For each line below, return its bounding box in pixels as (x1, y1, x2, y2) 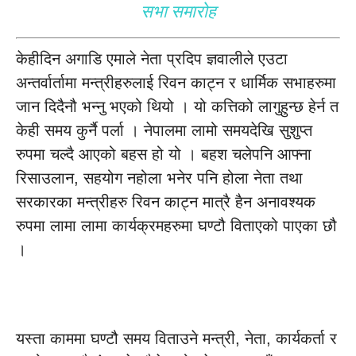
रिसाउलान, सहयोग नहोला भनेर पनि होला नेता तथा (16, 169, 303, 187)
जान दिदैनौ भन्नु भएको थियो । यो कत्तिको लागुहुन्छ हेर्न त (16, 98, 339, 115)
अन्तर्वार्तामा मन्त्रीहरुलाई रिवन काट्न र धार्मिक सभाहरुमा (16, 74, 336, 91)
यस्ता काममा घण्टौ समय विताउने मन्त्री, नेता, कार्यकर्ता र (16, 330, 337, 347)
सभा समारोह (140, 2, 216, 21)
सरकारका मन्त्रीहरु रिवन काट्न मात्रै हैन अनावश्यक (16, 193, 315, 211)
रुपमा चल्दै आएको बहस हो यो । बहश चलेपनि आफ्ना (16, 145, 311, 163)
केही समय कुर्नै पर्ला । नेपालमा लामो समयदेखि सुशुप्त (16, 122, 312, 139)
